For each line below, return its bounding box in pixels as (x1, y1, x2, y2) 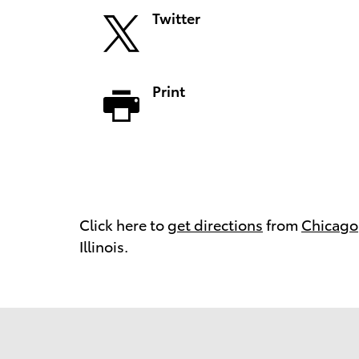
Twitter (152, 7, 200, 28)
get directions (167, 214, 263, 235)
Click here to (79, 214, 167, 235)
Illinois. (79, 236, 128, 256)
